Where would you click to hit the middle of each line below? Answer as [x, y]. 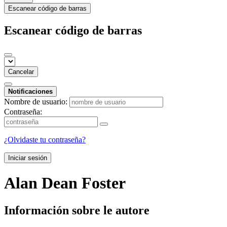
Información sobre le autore [77, 210]
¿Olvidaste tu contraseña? [45, 139]
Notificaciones [30, 91]
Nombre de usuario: [36, 101]
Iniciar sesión [28, 158]
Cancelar [21, 71]
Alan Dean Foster [65, 183]
